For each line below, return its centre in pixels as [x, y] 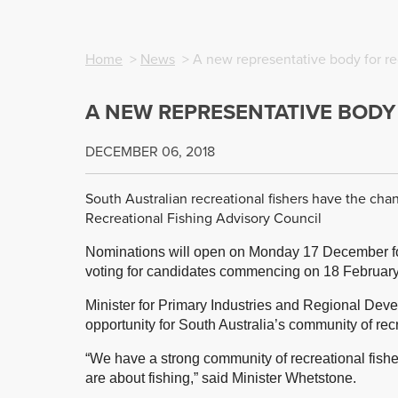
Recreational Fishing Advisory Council [203, 218]
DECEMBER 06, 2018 [150, 151]
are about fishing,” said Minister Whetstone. [221, 378]
